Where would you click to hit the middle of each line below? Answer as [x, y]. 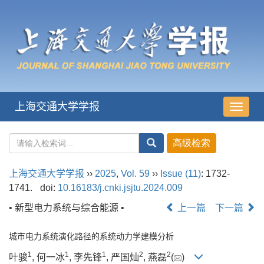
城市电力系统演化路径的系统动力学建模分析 [91, 237]
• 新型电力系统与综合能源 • [67, 208]
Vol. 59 [135, 174]
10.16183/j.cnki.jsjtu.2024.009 [120, 188]
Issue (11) [181, 174]
